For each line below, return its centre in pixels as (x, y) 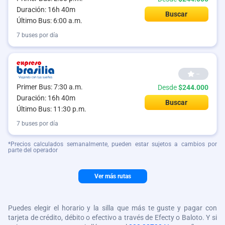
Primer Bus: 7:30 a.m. (50, 87)
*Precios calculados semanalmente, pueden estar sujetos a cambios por (113, 144)
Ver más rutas (113, 177)
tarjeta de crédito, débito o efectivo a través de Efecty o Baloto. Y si (113, 218)
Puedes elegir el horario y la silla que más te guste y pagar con (113, 208)
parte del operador (33, 150)
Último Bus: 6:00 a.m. (49, 21)
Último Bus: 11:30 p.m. (51, 109)
